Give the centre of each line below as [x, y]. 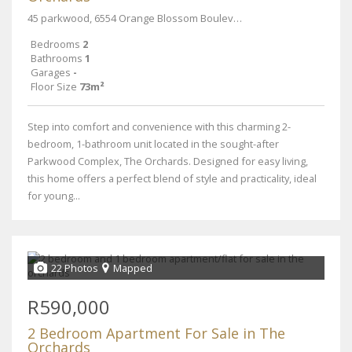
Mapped [133, 268]
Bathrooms [57, 58]
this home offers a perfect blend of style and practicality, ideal [172, 178]
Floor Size [54, 86]
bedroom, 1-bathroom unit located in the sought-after [153, 144]
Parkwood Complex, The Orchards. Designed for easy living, [168, 161]
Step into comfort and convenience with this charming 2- [159, 126]
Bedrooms [55, 44]
